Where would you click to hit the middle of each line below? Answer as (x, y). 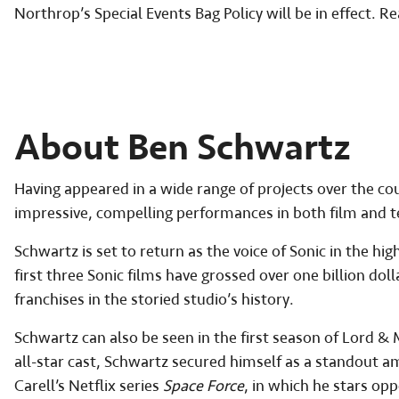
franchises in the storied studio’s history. (154, 300)
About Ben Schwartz (183, 148)
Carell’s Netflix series (89, 387)
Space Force (204, 387)
